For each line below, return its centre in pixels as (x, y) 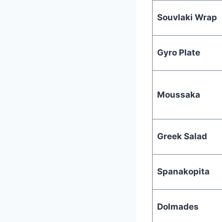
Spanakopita (183, 171)
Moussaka (178, 94)
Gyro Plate (178, 52)
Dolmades (178, 206)
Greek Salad (182, 136)
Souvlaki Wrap (187, 17)
